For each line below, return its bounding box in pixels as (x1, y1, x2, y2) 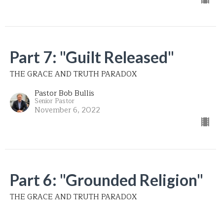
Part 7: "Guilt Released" (10, 47, 174, 67)
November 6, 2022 (35, 104, 100, 116)
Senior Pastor (35, 95, 74, 106)
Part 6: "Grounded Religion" (10, 170, 203, 189)
